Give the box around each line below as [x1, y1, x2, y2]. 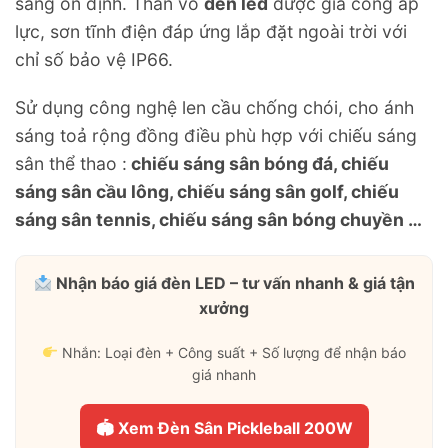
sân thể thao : [15, 153, 127, 175]
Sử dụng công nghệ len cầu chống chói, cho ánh [15, 97, 414, 119]
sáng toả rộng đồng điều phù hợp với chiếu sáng [15, 125, 417, 147]
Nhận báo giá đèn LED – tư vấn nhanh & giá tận [51, 273, 415, 294]
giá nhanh [192, 366, 256, 384]
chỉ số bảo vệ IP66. [15, 48, 173, 70]
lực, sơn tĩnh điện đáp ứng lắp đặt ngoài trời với [15, 20, 407, 42]
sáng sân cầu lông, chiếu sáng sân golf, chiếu [15, 181, 399, 203]
